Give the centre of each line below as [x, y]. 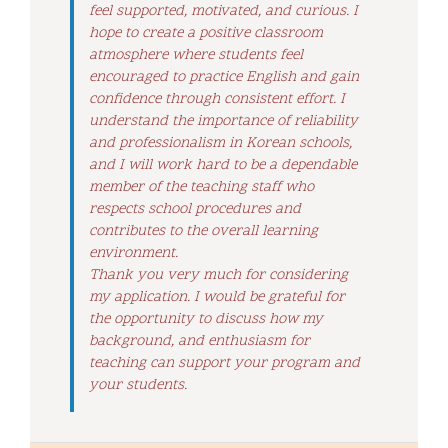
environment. [133, 253]
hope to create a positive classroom [206, 33]
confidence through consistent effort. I [217, 99]
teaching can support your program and [224, 363]
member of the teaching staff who [201, 187]
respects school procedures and [195, 209]
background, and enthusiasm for [199, 341]
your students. [138, 385]
